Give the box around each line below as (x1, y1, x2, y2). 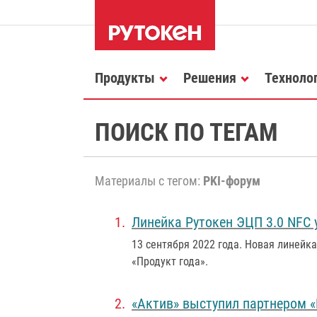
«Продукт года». (132, 255, 208, 268)
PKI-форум (203, 174, 260, 188)
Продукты (95, 69, 155, 86)
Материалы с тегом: (95, 174, 203, 188)
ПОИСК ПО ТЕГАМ (95, 117, 278, 147)
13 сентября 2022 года (132, 238, 239, 251)
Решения (183, 69, 236, 86)
